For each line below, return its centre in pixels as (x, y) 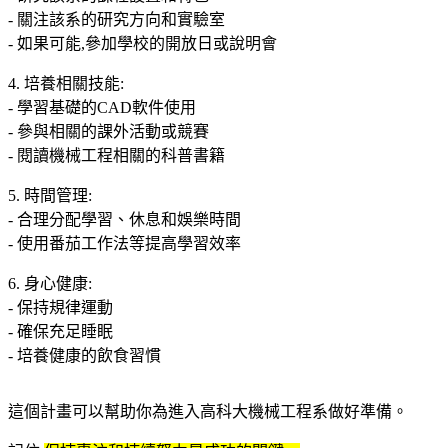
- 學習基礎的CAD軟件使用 (102, 107)
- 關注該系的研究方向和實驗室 (116, 19)
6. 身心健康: (50, 283)
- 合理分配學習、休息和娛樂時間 (124, 219)
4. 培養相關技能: (66, 83)
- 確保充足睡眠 (60, 331)
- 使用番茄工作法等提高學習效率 (124, 243)
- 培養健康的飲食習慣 (84, 355)
